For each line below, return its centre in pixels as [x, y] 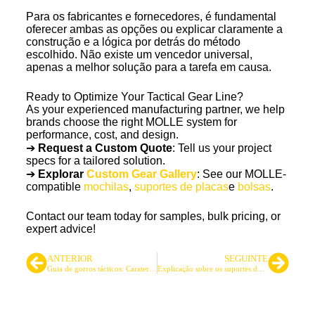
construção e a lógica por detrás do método [133, 42]
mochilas [106, 187]
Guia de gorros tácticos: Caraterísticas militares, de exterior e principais [153, 268]
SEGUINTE [246, 258]
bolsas [254, 187]
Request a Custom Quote [105, 148]
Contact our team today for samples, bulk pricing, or [153, 217]
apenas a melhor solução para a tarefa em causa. [148, 67]
